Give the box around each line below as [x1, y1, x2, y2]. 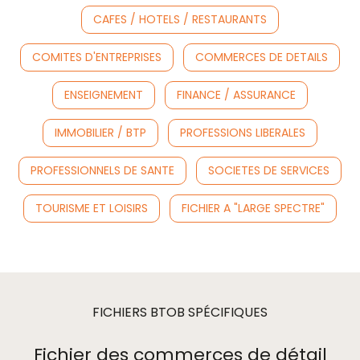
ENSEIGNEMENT [64, 87, 143, 103]
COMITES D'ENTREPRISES [32, 49, 162, 65]
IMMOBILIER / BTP [55, 125, 146, 141]
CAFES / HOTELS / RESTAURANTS [93, 11, 267, 27]
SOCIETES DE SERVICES [208, 162, 329, 178]
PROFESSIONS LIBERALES [180, 125, 305, 141]
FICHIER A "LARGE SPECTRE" [182, 200, 325, 216]
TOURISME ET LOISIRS [35, 200, 148, 216]
